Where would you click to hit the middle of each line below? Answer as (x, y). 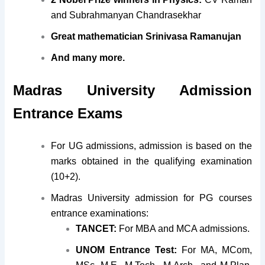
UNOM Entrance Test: (126, 250)
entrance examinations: (100, 214)
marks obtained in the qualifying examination (151, 161)
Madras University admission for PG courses (151, 198)
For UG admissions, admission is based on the (151, 146)
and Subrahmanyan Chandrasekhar (126, 15)
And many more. (88, 58)
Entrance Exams (70, 114)
